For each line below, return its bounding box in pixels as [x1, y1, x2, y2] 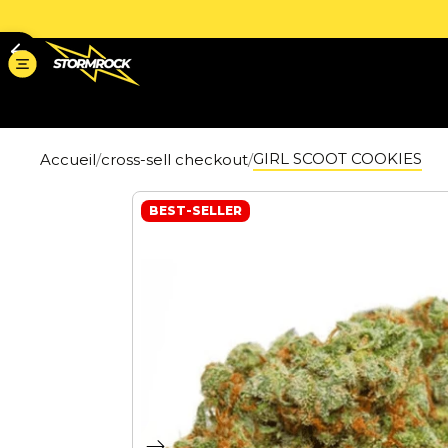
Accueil [40, 149, 96, 169]
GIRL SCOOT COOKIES [253, 148, 422, 168]
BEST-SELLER [149, 202, 242, 218]
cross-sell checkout [101, 149, 248, 169]
